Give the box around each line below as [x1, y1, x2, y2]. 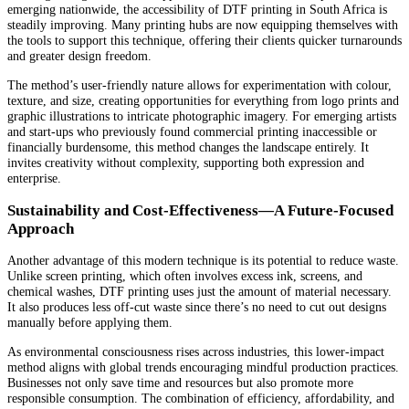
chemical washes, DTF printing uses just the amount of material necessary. [7, 284, 392, 299]
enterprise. [7, 170, 61, 185]
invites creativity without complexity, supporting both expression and [7, 154, 364, 170]
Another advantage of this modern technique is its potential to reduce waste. [7, 253, 399, 268]
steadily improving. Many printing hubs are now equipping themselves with [7, 17, 398, 33]
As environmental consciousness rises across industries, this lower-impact [7, 343, 384, 359]
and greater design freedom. [7, 48, 152, 64]
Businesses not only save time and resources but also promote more [7, 374, 353, 390]
